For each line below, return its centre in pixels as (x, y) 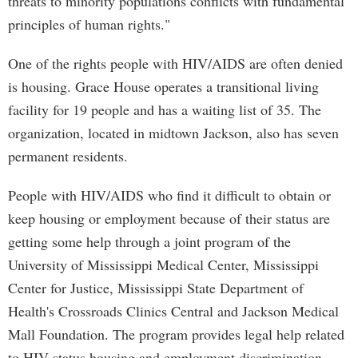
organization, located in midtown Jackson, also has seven (173, 133)
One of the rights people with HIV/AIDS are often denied (175, 63)
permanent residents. (68, 156)
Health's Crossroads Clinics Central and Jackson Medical (173, 311)
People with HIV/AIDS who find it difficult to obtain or (169, 195)
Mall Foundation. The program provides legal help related (176, 334)
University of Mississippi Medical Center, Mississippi (163, 265)
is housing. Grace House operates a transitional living (163, 86)
